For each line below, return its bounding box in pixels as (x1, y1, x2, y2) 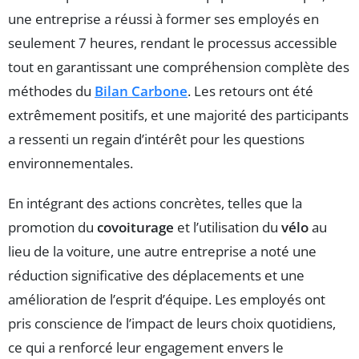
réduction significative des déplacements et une (8, 266, 305, 285)
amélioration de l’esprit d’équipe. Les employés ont (8, 290, 325, 309)
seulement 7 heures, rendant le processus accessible (8, 34, 337, 53)
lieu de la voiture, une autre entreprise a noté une (8, 242, 317, 261)
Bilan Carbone (95, 82, 188, 101)
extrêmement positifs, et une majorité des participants (8, 106, 349, 125)
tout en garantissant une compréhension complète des (8, 58, 349, 77)
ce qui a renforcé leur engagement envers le (8, 338, 284, 357)
